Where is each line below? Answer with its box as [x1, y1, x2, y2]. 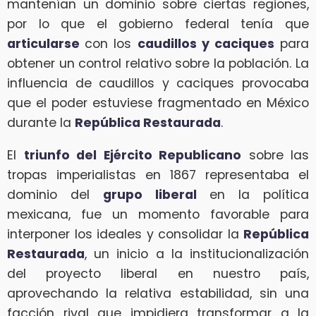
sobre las [241, 146, 309, 164]
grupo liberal [102, 186, 197, 203]
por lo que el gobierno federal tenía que [7, 16, 309, 33]
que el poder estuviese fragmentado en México [7, 95, 309, 112]
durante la [7, 114, 75, 132]
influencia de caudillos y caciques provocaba [7, 75, 309, 92]
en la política [196, 186, 310, 203]
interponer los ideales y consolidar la [7, 225, 243, 243]
